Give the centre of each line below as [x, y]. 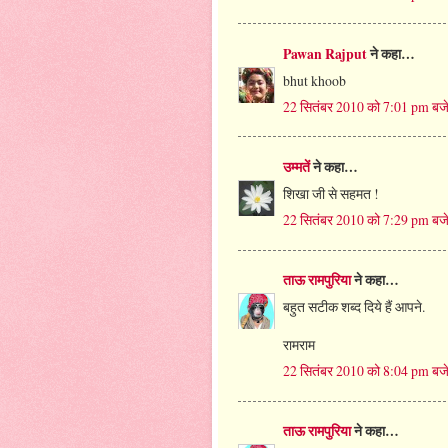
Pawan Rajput [325, 53]
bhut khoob [314, 80]
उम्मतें [296, 167]
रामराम [299, 345]
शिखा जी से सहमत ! [331, 193]
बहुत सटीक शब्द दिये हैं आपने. [354, 307]
